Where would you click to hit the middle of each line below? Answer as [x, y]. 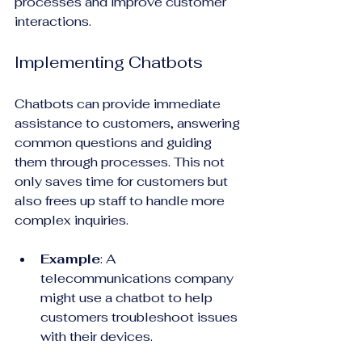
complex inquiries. [72, 220]
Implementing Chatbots [109, 62]
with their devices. [98, 336]
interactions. [53, 21]
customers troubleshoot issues [141, 317]
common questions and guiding [115, 142]
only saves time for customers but [123, 181]
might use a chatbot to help [128, 297]
